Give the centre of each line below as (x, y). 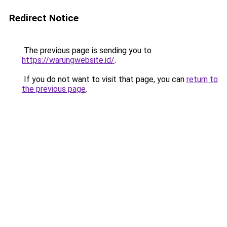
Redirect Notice (44, 18)
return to (202, 79)
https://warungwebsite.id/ (68, 60)
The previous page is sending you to (87, 50)
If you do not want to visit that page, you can (104, 79)
